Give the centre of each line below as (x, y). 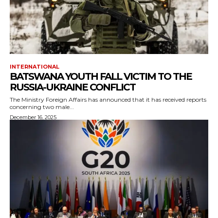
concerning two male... (42, 107)
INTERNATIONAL (35, 67)
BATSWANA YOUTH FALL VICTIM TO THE (101, 77)
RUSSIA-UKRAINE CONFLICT (73, 87)
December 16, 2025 (33, 118)
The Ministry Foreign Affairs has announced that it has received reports (108, 100)
